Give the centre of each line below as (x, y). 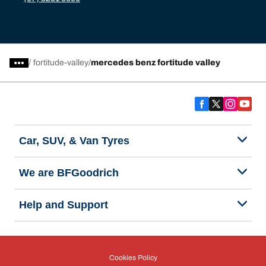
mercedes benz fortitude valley (156, 63)
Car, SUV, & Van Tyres (74, 141)
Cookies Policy (133, 258)
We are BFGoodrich (69, 173)
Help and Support (64, 205)
